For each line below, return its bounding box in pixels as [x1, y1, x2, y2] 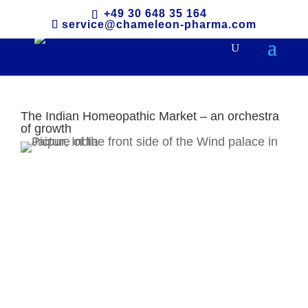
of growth [21, 122, 71, 135]
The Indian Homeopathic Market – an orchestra [21, 109, 279, 123]
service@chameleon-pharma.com [61, 19, 256, 30]
